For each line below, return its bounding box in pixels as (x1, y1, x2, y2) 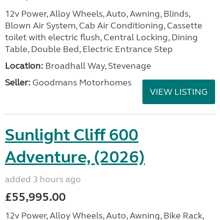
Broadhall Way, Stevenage (43, 60, 151, 71)
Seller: (5, 77, 30, 88)
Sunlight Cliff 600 (5, 125, 138, 145)
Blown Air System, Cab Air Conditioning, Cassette (5, 20, 202, 31)
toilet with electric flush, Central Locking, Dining (5, 32, 198, 43)
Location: (5, 60, 43, 71)
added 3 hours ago (5, 174, 81, 185)
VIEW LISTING (150, 86, 208, 97)
